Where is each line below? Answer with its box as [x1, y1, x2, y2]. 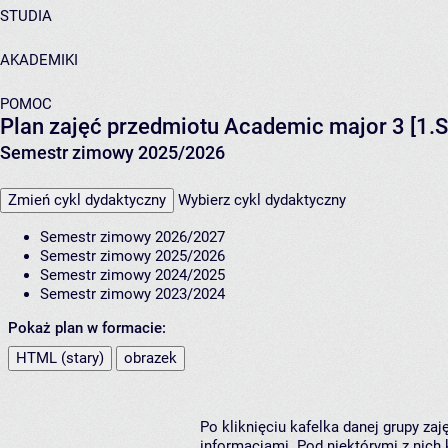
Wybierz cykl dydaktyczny [178, 191, 346, 210]
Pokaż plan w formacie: [8, 319, 166, 338]
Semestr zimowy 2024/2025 [40, 266, 225, 285]
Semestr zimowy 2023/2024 [40, 285, 225, 304]
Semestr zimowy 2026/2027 [40, 228, 225, 247]
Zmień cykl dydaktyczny [8, 191, 166, 210]
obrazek [124, 349, 177, 368]
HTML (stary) [16, 349, 104, 368]
